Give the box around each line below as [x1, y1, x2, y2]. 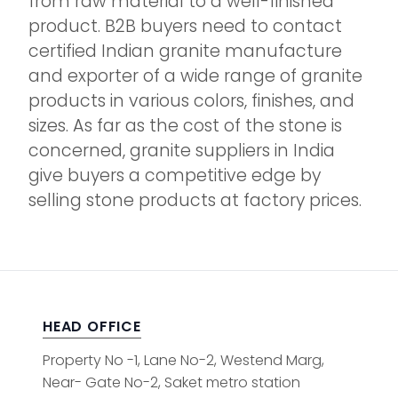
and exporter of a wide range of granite [28, 64, 362, 89]
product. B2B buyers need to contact [28, 14, 342, 39]
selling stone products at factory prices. [28, 188, 362, 213]
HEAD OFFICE [43, 316, 141, 338]
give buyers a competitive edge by [28, 163, 321, 188]
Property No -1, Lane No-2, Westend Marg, [43, 350, 324, 371]
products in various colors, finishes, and [28, 89, 354, 114]
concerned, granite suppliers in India [28, 139, 335, 163]
